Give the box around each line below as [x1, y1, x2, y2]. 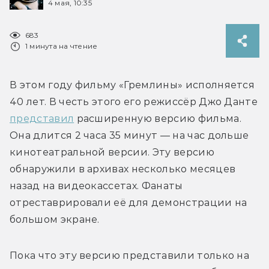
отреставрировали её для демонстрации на [10, 196, 247, 208]
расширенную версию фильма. [74, 112, 241, 124]
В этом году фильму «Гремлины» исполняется [10, 79, 255, 91]
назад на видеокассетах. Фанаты [10, 180, 183, 192]
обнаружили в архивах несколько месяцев [10, 163, 236, 175]
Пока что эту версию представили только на [10, 249, 250, 261]
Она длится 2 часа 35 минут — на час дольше [10, 129, 249, 141]
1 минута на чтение [25, 41, 98, 50]
